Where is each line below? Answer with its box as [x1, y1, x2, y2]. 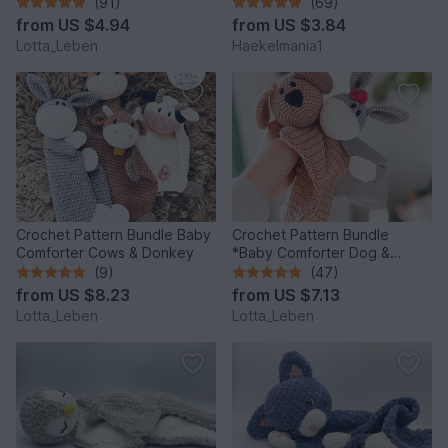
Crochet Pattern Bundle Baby [16, 225, 211, 243]
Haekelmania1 [232, 36, 323, 54]
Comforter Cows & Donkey [16, 243, 194, 261]
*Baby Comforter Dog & [232, 243, 390, 261]
